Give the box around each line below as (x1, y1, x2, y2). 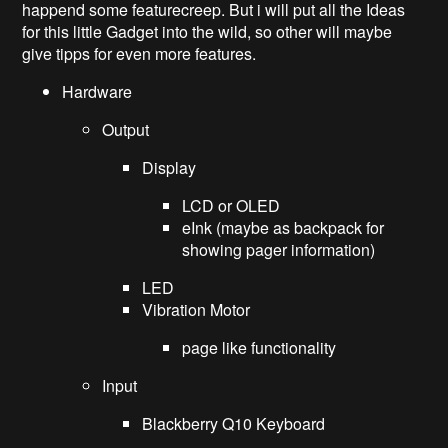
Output (102, 117, 150, 141)
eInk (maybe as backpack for (182, 215, 385, 239)
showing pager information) (182, 237, 376, 261)
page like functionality (182, 335, 337, 359)
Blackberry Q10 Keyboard (142, 411, 326, 435)
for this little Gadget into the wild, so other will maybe (22, 19, 393, 43)
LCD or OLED (182, 193, 281, 217)
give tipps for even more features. (22, 41, 257, 65)
